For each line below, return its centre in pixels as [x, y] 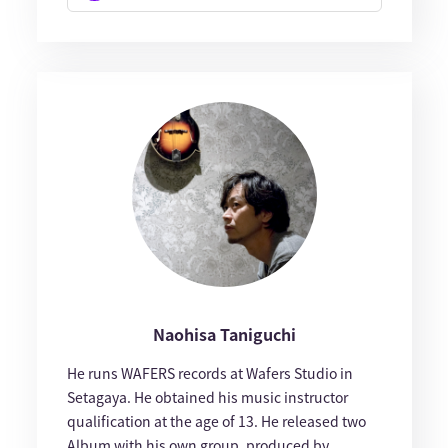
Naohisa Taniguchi [224, 334]
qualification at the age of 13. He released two [216, 421]
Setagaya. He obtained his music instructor [207, 397]
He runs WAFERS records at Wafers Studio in [209, 373]
